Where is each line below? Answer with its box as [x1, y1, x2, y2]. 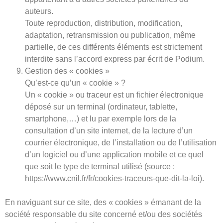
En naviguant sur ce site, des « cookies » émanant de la [5, 198, 201, 207]
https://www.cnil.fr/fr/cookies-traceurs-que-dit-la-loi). [25, 174, 206, 183]
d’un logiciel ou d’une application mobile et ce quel [25, 150, 204, 159]
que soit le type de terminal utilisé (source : [25, 162, 175, 171]
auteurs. [25, 7, 53, 16]
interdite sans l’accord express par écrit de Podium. [25, 55, 205, 64]
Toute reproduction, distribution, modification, [25, 19, 182, 28]
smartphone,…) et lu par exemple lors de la [25, 114, 176, 123]
